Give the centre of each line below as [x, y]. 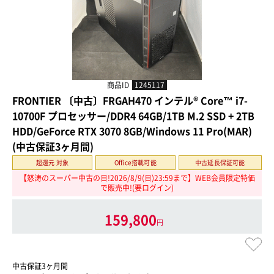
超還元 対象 [52, 162]
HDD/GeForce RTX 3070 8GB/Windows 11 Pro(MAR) [132, 131]
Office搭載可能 [135, 162]
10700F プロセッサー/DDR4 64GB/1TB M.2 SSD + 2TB [133, 115]
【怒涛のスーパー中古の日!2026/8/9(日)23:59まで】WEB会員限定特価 [137, 178]
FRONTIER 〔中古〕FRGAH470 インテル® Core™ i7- [130, 100]
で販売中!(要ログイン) [137, 188]
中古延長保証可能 [220, 162]
